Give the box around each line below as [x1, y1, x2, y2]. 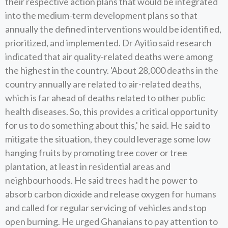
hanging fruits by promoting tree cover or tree [5, 147, 187, 158]
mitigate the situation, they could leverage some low [5, 133, 211, 145]
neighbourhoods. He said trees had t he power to [5, 175, 197, 186]
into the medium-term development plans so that [5, 10, 197, 21]
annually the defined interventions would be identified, [5, 23, 221, 35]
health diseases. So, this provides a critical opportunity [5, 106, 218, 117]
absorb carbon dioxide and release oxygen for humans [5, 188, 216, 199]
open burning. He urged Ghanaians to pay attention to [5, 216, 218, 227]
